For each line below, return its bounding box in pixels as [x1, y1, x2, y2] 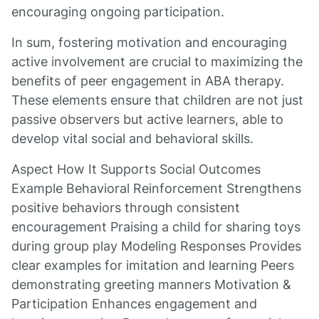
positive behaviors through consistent [11, 200, 240, 215]
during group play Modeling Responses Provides [11, 239, 301, 253]
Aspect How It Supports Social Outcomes [11, 162, 261, 177]
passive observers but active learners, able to [11, 112, 283, 127]
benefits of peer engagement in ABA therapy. [11, 73, 284, 88]
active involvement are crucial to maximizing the [11, 54, 303, 69]
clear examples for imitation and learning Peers [11, 258, 294, 273]
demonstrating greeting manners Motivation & [11, 277, 291, 292]
